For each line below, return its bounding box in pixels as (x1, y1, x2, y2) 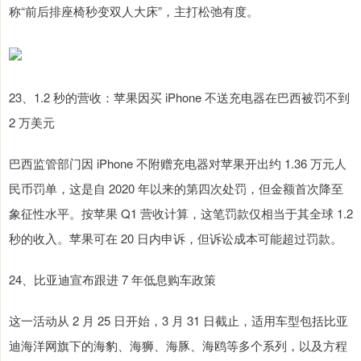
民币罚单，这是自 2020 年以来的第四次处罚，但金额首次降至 (9, 180, 343, 197)
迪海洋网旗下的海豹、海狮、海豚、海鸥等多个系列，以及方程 (9, 337, 347, 355)
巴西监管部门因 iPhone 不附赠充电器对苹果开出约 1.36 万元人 (9, 155, 346, 172)
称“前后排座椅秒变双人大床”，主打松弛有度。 (9, 2, 259, 20)
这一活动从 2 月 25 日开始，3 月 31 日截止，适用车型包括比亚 (9, 312, 348, 330)
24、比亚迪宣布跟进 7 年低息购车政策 (9, 271, 216, 288)
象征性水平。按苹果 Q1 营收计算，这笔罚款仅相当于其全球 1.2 (9, 205, 353, 222)
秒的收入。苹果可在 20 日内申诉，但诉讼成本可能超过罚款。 (9, 230, 342, 247)
